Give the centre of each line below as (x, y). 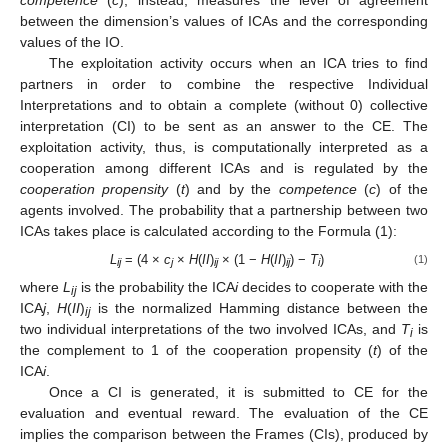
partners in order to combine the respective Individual (224, 83)
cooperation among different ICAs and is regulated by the (224, 167)
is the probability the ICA (156, 286)
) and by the (231, 188)
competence (317, 188)
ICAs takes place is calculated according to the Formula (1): (208, 230)
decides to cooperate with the (333, 286)
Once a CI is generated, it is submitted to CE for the (238, 391)
